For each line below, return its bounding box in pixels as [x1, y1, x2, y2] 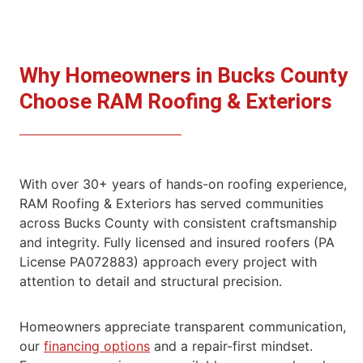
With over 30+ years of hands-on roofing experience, [19, 175, 347, 192]
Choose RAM [19, 86, 147, 117]
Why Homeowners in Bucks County [19, 60, 348, 92]
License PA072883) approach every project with [19, 253, 317, 270]
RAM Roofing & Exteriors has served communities [19, 194, 323, 211]
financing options [44, 337, 150, 354]
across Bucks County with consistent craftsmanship [19, 214, 337, 231]
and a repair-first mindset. [150, 337, 313, 354]
